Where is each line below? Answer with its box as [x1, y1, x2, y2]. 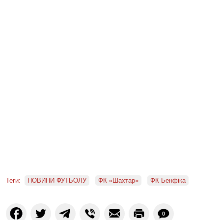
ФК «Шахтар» [98, 176, 138, 184]
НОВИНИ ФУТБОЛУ [27, 176, 86, 184]
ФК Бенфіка [150, 176, 186, 184]
